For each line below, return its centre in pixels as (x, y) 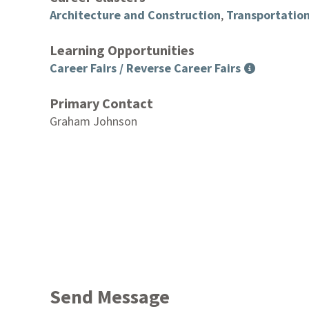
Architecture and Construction (135, 14)
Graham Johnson (93, 121)
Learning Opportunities (122, 50)
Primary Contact (101, 103)
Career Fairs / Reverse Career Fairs (145, 68)
